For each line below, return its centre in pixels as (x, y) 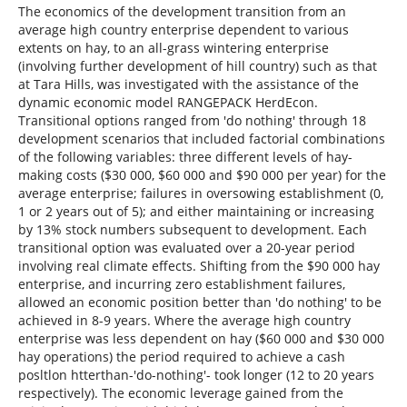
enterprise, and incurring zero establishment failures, (181, 283)
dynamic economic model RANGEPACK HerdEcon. (168, 102)
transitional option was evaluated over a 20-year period (186, 247)
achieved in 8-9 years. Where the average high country (184, 320)
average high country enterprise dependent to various (183, 29)
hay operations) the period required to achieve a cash (181, 356)
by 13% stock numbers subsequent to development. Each (192, 229)
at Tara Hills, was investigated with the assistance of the (188, 84)
